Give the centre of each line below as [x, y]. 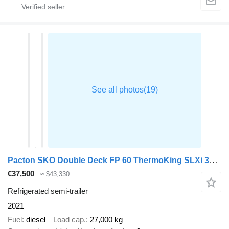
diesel [36, 219]
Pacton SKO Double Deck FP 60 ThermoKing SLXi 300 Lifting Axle [213, 160]
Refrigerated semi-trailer [48, 191]
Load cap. [70, 219]
